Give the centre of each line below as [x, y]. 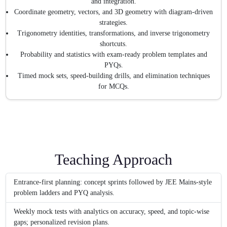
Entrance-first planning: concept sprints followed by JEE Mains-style [113, 182]
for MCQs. [113, 87]
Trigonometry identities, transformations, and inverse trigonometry [113, 33]
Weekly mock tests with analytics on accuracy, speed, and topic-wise [112, 212]
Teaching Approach [113, 160]
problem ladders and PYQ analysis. [64, 193]
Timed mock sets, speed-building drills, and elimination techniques [113, 76]
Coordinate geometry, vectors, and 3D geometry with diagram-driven [113, 12]
